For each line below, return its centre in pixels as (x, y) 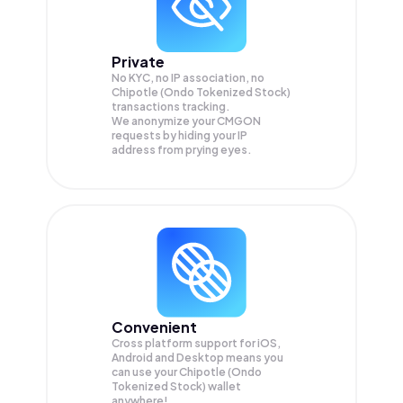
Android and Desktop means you (197, 357)
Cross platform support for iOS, (196, 343)
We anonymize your (164, 121)
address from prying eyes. (182, 150)
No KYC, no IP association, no (188, 78)
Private (138, 62)
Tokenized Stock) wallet (176, 386)
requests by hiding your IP (179, 136)
